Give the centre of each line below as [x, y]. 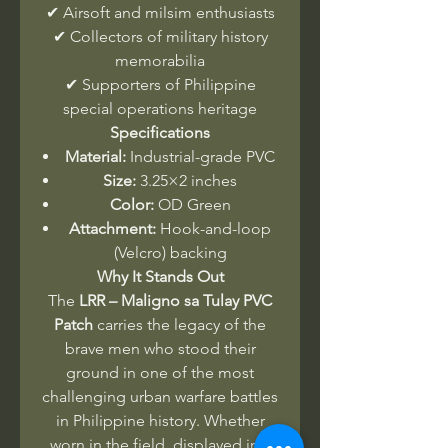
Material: [95, 156]
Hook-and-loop [213, 228]
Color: [131, 204]
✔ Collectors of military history [160, 36]
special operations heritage [160, 108]
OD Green [192, 204]
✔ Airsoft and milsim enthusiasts [160, 12]
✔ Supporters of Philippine [160, 84]
